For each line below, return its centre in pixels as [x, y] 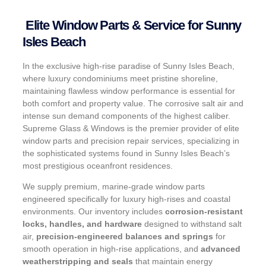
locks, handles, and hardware [82, 224]
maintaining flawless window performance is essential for [129, 91]
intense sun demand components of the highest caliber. [126, 115]
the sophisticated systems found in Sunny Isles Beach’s [126, 153]
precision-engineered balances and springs [125, 237]
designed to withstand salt [192, 224]
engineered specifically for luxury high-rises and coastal [126, 199]
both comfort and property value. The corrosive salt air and [133, 103]
